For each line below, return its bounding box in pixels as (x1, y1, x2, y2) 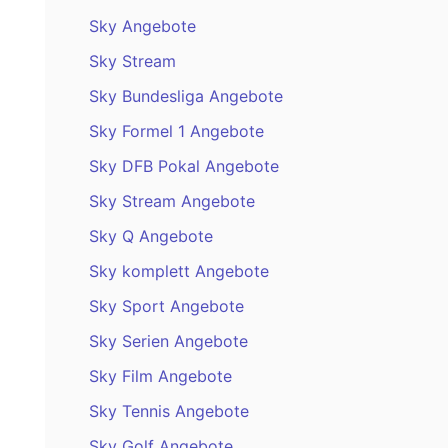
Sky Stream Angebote (88, 191, 255, 212)
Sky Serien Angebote (88, 331, 248, 352)
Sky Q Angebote (88, 226, 213, 247)
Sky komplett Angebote (88, 261, 269, 282)
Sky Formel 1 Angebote (88, 121, 264, 142)
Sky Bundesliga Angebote (88, 86, 283, 107)
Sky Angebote (88, 16, 196, 37)
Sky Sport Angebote (88, 296, 244, 317)
